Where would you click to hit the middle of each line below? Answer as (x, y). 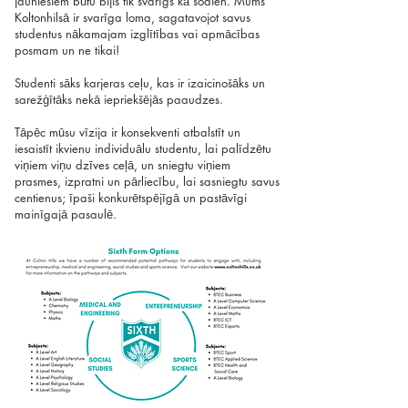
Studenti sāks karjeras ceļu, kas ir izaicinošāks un (140, 83)
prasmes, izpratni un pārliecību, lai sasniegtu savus (147, 181)
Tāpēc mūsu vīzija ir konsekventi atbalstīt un (127, 132)
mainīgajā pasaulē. (66, 214)
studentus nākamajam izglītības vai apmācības (137, 34)
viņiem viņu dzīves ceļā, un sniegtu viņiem (122, 165)
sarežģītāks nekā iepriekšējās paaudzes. (119, 99)
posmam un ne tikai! (67, 50)
